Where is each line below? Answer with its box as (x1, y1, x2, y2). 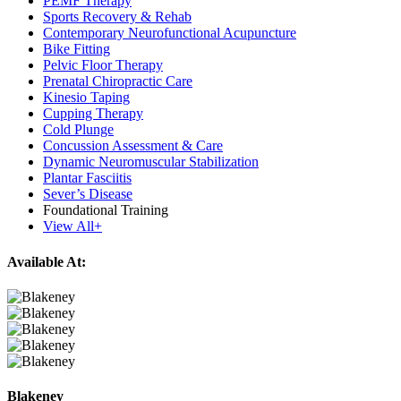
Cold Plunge (43, 122, 114, 138)
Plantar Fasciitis (43, 170, 132, 186)
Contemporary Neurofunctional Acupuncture (43, 25, 296, 41)
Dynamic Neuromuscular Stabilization (43, 154, 259, 170)
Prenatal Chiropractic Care (43, 73, 192, 90)
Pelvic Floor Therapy (43, 57, 163, 73)
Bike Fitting (43, 41, 110, 57)
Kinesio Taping (43, 90, 130, 106)
